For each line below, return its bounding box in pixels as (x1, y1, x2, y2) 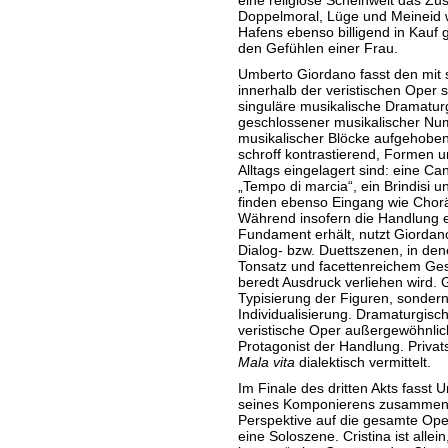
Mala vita (237, 354, 295, 370)
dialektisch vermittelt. (294, 354, 431, 370)
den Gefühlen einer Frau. (237, 40, 398, 56)
